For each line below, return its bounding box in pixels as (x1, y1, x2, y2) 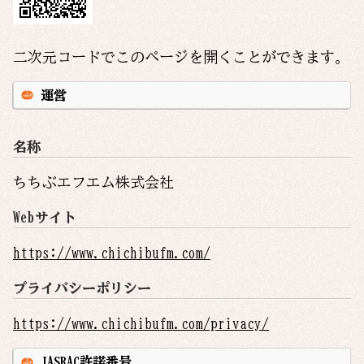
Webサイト (13, 210, 76, 224)
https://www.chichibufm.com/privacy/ (13, 316, 269, 331)
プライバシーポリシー (13, 281, 151, 296)
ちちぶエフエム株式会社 (13, 174, 174, 189)
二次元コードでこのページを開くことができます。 (13, 50, 349, 65)
